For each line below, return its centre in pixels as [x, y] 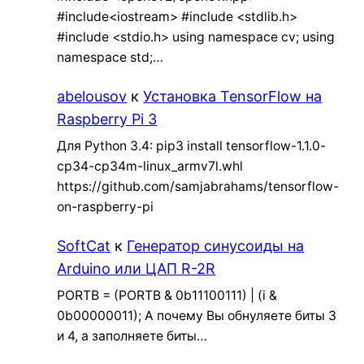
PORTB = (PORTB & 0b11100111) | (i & [167, 295]
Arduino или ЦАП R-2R [136, 269]
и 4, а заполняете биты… [132, 336]
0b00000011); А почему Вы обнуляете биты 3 [197, 315]
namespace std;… [110, 58]
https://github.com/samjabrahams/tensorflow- [198, 187]
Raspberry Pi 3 [107, 119]
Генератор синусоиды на [216, 246]
